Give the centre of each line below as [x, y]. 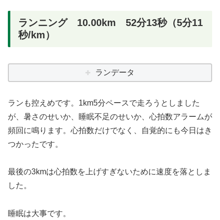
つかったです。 [35, 144]
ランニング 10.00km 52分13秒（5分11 [110, 23]
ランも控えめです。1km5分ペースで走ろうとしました [104, 103]
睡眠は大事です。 [39, 214]
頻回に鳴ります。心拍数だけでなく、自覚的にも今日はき [110, 130]
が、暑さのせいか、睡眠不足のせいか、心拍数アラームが [110, 116]
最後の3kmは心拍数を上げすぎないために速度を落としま [110, 172]
